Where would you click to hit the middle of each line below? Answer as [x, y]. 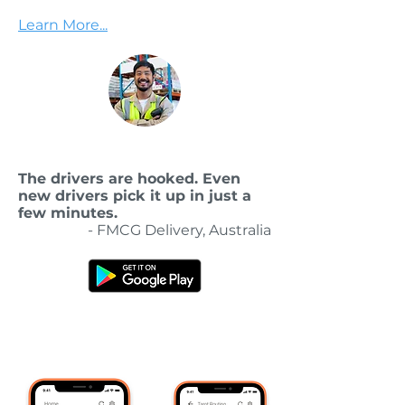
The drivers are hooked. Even [129, 179]
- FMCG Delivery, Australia [179, 230]
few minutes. [68, 213]
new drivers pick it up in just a [135, 196]
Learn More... [63, 25]
